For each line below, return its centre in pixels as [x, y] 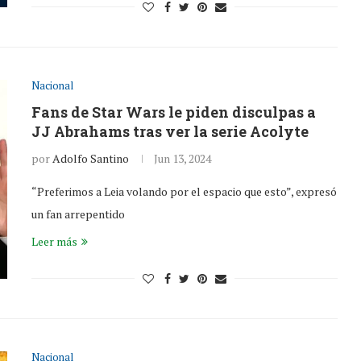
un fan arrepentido [78, 214]
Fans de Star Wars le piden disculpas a [174, 112]
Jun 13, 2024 [183, 158]
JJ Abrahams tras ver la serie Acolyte [170, 131]
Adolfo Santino [91, 158]
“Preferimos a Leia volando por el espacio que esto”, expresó [184, 191]
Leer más [54, 241]
